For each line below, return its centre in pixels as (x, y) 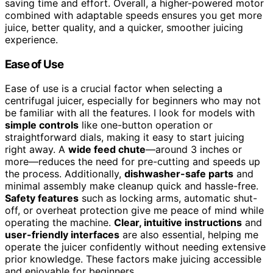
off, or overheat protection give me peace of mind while (134, 211)
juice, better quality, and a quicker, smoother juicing (124, 27)
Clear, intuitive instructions (178, 223)
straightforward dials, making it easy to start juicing (125, 137)
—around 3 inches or (194, 150)
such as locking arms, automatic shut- (168, 198)
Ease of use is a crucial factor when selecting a (114, 89)
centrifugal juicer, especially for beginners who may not (133, 101)
